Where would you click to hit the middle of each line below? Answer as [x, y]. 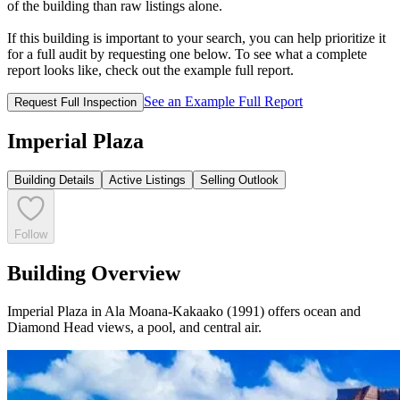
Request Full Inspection [75, 102]
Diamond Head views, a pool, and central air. [134, 328]
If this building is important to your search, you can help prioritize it [196, 37]
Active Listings [147, 180]
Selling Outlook [239, 180]
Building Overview [94, 274]
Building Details [54, 180]
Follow [31, 235]
